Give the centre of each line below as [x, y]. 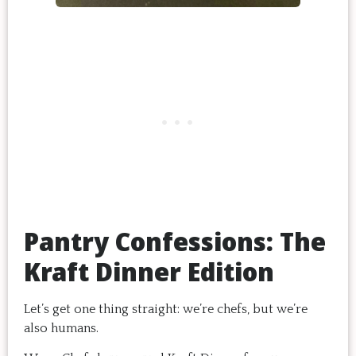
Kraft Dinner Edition [149, 271]
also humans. [61, 328]
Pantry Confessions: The [175, 241]
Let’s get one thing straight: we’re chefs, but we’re [166, 309]
